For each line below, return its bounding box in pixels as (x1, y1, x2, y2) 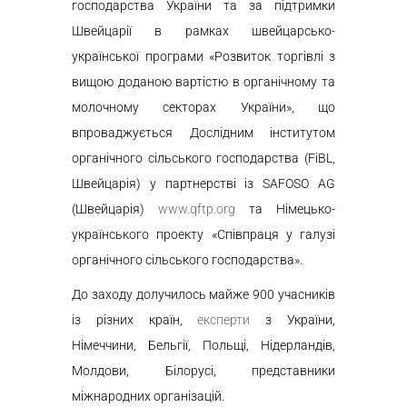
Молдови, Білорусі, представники (72, 363, 335, 378)
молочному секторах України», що (72, 100, 335, 114)
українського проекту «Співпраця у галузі (72, 227, 335, 242)
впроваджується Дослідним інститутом (72, 125, 335, 140)
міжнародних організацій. (72, 389, 224, 403)
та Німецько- (235, 202, 335, 216)
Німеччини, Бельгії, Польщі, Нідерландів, (72, 338, 335, 352)
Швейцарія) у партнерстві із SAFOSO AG (72, 176, 335, 191)
